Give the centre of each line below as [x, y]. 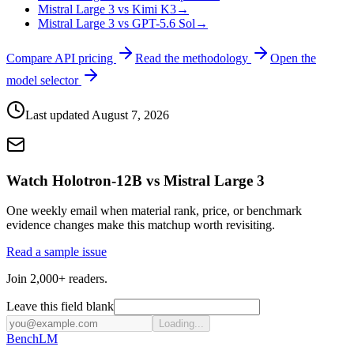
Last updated [58, 115]
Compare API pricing [61, 58]
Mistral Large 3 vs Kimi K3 [107, 9]
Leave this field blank [60, 307]
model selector [44, 81]
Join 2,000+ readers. [57, 279]
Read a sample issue [56, 252]
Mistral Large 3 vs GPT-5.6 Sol [117, 24]
